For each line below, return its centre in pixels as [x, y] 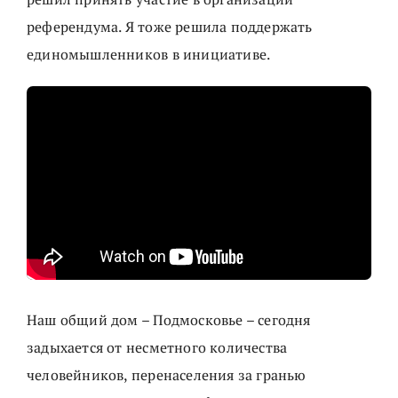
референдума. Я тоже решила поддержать [170, 27]
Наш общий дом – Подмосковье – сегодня [169, 320]
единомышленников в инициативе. [149, 55]
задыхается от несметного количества [157, 348]
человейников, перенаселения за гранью [167, 375]
